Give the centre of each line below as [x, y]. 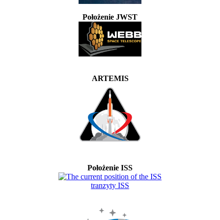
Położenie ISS [110, 168]
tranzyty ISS [110, 186]
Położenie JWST [110, 17]
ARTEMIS [110, 79]
